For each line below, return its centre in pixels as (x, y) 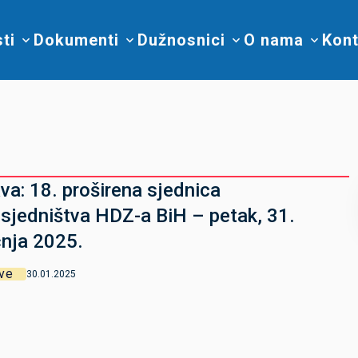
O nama (274, 40)
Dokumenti (76, 40)
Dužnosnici (181, 40)
